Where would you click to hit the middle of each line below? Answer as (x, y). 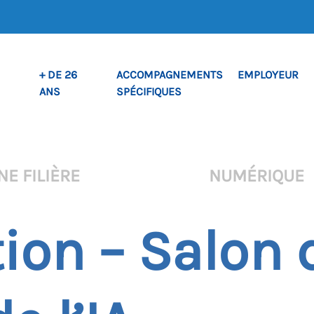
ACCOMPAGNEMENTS (170, 75)
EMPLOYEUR (268, 75)
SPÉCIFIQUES (149, 91)
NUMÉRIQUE (257, 176)
